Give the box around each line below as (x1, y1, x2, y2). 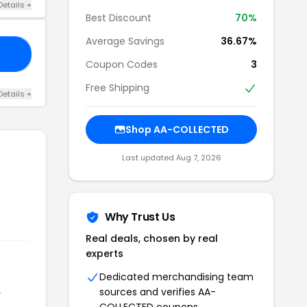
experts (86, 247, 123, 261)
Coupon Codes (86, 57, 158, 71)
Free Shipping (86, 80, 149, 95)
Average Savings (86, 34, 164, 48)
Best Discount (86, 10, 151, 25)
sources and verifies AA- (99, 285, 216, 299)
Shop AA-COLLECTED (125, 123, 229, 137)
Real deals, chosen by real (86, 232, 218, 246)
